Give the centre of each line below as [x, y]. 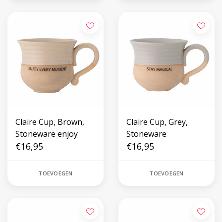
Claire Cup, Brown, [50, 122]
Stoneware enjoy [47, 134]
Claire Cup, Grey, [157, 122]
